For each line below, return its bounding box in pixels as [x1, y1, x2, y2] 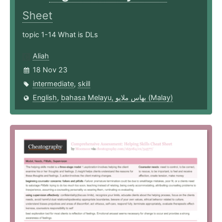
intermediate [33, 79, 74, 88]
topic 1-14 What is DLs [22, 30, 98, 39]
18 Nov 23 [33, 65, 67, 74]
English [33, 93, 57, 102]
